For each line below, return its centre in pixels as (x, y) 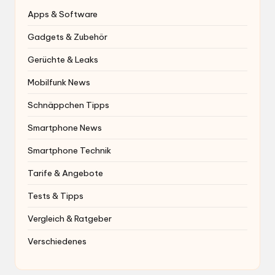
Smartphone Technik (69, 150)
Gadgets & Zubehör (68, 37)
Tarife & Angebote (65, 173)
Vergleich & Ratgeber (70, 218)
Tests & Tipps (56, 196)
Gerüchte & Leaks (63, 59)
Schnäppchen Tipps (68, 105)
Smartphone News (65, 127)
